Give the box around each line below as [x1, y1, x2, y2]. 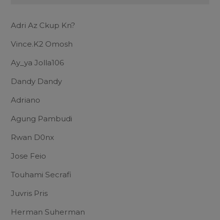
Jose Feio [11, 151, 46, 161]
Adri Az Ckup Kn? [11, 20, 75, 30]
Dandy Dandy [11, 76, 62, 86]
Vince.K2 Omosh [11, 39, 73, 49]
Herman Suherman [11, 207, 85, 217]
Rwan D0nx [11, 132, 54, 142]
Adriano [11, 95, 40, 105]
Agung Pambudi [11, 113, 72, 123]
